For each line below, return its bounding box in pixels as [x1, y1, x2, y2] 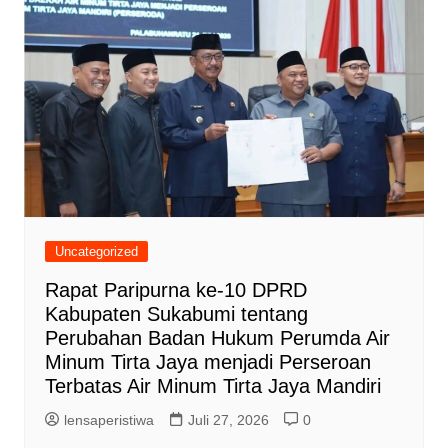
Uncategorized [54, 243, 138, 259]
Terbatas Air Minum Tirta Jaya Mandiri [44, 374, 381, 397]
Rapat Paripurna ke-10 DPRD [44, 278, 307, 301]
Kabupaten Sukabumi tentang [44, 302, 308, 325]
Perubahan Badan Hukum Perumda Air [44, 326, 390, 349]
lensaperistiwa [63, 411, 154, 428]
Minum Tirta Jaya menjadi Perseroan [44, 350, 371, 373]
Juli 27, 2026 [187, 411, 269, 428]
